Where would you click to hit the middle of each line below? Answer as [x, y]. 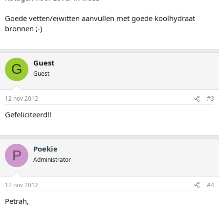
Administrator [52, 160]
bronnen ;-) [24, 28]
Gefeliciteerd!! [28, 115]
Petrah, [17, 201]
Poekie [45, 149]
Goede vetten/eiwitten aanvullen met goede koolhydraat [100, 18]
